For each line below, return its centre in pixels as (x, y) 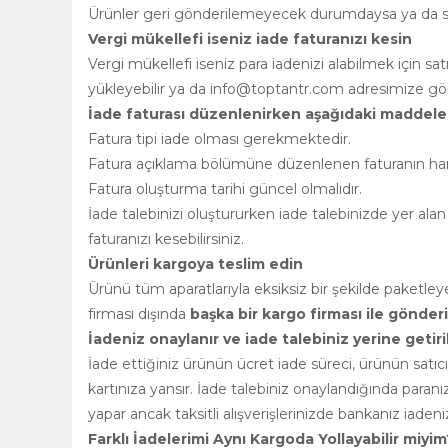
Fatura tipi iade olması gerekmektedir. (219, 139)
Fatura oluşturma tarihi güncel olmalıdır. (225, 189)
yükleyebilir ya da (149, 89)
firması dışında (139, 314)
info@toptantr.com (277, 89)
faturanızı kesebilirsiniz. (166, 239)
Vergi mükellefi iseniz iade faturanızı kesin (250, 39)
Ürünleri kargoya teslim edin (195, 264)
